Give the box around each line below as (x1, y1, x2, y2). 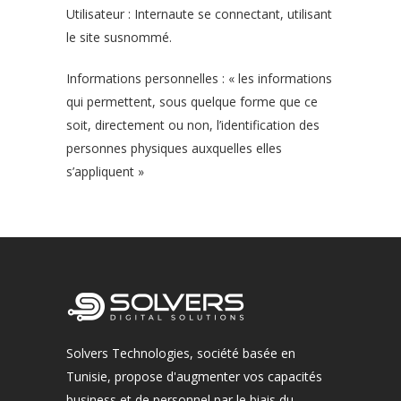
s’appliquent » (66, 163, 144, 180)
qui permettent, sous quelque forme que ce (66, 93, 318, 110)
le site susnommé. (66, 29, 172, 46)
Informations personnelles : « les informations (66, 70, 332, 87)
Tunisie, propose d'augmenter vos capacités (66, 368, 322, 385)
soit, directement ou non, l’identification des (66, 116, 320, 133)
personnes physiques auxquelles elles (66, 140, 282, 157)
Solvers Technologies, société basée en (66, 345, 295, 362)
